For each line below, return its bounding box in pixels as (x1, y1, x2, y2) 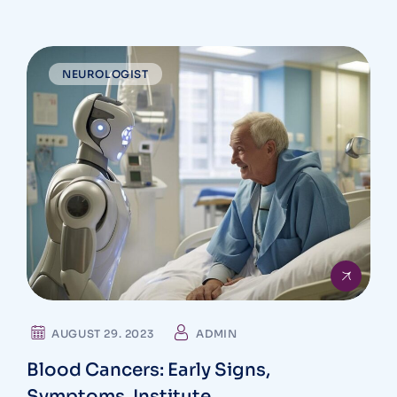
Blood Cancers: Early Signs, (27, 359, 270, 382)
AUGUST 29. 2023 (51, 327, 154, 341)
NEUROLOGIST (62, 67, 149, 81)
